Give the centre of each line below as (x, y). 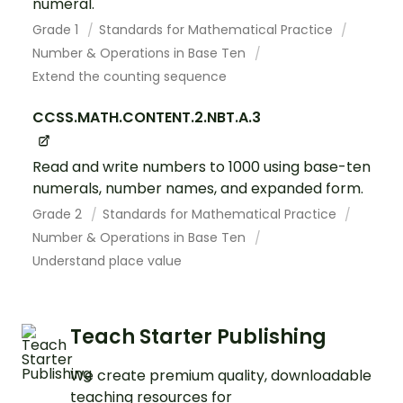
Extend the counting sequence (130, 77)
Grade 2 (59, 214)
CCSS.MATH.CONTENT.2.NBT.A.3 (147, 118)
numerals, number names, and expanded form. (198, 188)
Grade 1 (57, 30)
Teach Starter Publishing (198, 336)
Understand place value (107, 260)
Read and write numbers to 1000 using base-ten (201, 166)
